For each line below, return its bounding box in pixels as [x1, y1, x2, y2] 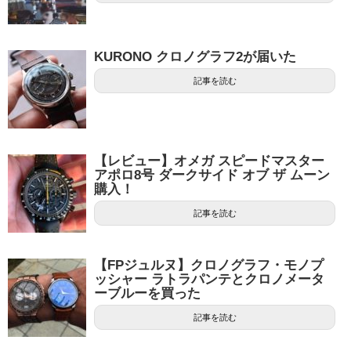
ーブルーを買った [94, 286, 201, 302]
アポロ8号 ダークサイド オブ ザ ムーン [94, 168, 330, 183]
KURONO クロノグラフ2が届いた [94, 49, 296, 65]
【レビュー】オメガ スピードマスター [94, 154, 324, 169]
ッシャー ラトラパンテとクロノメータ [94, 272, 324, 288]
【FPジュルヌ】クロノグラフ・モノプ [94, 258, 324, 273]
